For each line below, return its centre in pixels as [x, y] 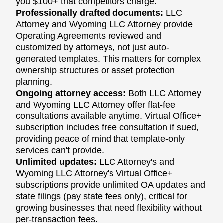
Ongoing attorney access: [71, 93]
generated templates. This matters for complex [108, 58]
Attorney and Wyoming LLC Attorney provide [104, 24]
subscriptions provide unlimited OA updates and [111, 184]
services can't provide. [60, 150]
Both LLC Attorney [164, 93]
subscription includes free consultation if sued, [107, 127]
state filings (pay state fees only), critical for [102, 196]
